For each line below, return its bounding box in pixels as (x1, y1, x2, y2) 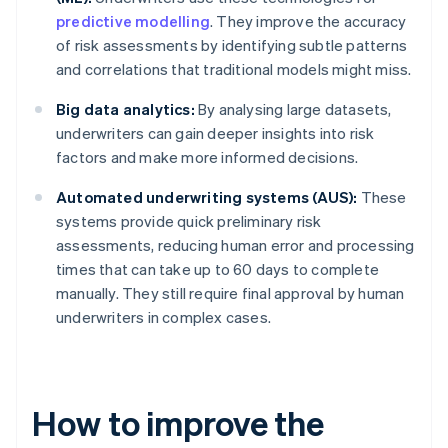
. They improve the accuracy (210, 11, 407, 32)
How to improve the (32, 401, 325, 445)
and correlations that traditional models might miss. (56, 59, 412, 80)
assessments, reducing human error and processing (56, 235, 415, 256)
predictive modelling (56, 11, 210, 32)
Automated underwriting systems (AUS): (56, 187, 358, 208)
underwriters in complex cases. (56, 307, 271, 328)
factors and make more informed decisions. (56, 147, 359, 168)
